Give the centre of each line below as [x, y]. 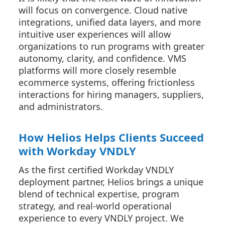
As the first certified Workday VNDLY [96, 170]
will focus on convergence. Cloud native [103, 10]
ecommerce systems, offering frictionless [107, 82]
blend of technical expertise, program [99, 194]
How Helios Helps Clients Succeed [111, 137]
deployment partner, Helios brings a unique [111, 182]
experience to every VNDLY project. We [101, 218]
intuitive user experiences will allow [95, 34]
